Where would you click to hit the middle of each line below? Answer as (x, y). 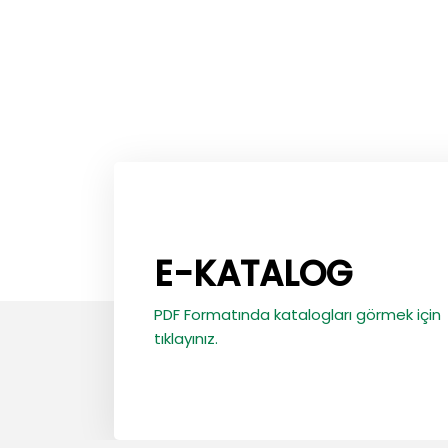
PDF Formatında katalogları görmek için (297, 314)
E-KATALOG (253, 273)
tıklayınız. (186, 338)
